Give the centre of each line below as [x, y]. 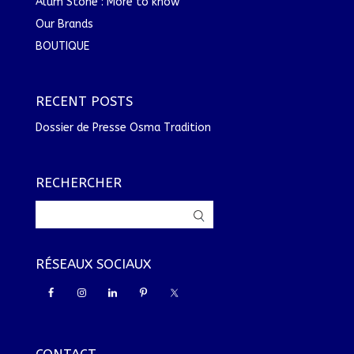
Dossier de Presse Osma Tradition [123, 127]
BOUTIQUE [62, 46]
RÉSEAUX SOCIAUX [93, 264]
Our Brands [64, 24]
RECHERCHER [78, 183]
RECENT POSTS [84, 102]
